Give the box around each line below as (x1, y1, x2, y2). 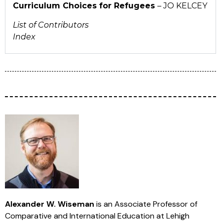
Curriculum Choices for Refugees (13, 1, 157, 11)
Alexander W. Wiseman (5, 198, 94, 209)
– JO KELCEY (157, 1, 207, 11)
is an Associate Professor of (94, 198, 197, 209)
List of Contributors (13, 20, 91, 30)
